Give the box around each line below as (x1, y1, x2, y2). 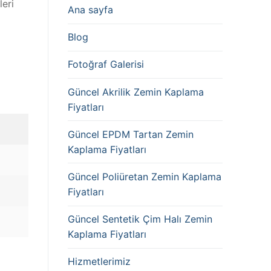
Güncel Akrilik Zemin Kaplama (68, 85, 204, 98)
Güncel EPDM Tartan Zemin (68, 128, 194, 140)
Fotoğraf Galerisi (68, 58, 144, 71)
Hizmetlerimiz (68, 255, 131, 268)
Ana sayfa (68, 4, 113, 16)
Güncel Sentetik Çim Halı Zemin (68, 213, 212, 226)
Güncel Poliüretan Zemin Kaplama (68, 170, 221, 183)
